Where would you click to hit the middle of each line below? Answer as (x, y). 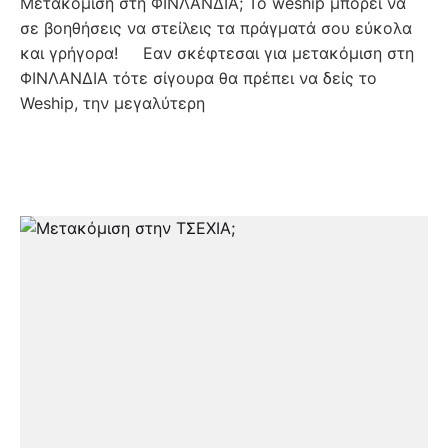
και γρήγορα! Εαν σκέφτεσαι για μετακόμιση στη (217, 52)
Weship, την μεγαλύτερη (112, 102)
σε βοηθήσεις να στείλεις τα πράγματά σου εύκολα (216, 27)
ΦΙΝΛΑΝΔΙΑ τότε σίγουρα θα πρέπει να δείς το (198, 77)
